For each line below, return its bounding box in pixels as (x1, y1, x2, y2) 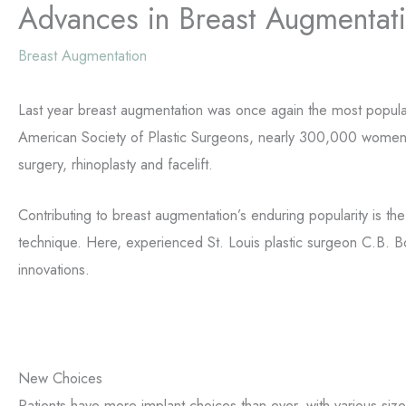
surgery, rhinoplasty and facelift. (18, 153, 213, 176)
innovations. (18, 258, 90, 281)
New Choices (18, 367, 102, 390)
